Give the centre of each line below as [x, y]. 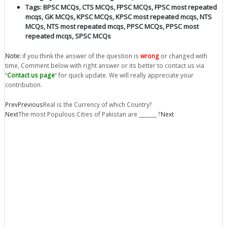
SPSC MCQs [93, 36]
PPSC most [182, 26]
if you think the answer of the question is [81, 55]
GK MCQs [59, 16]
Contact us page [31, 75]
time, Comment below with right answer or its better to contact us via [105, 65]
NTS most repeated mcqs [85, 26]
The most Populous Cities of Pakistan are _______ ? [89, 114]
